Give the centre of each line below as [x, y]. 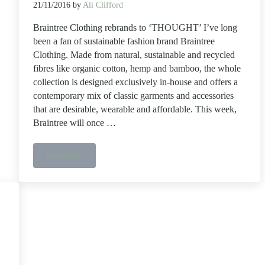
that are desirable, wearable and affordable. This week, [135, 109]
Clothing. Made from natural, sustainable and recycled [134, 55]
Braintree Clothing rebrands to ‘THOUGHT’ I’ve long [135, 28]
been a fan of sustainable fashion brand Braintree [124, 41]
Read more [64, 155]
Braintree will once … [74, 123]
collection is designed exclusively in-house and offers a [135, 82]
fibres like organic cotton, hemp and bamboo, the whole [137, 68]
